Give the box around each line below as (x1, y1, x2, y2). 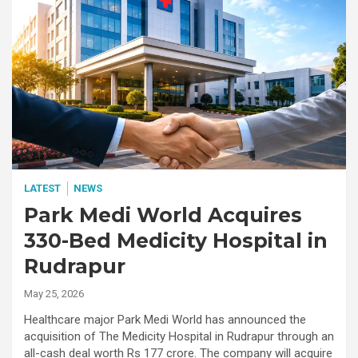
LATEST (24, 181, 61, 194)
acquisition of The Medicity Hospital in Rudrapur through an (24, 328, 334, 344)
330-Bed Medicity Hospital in (24, 228, 328, 253)
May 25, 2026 (24, 287, 84, 300)
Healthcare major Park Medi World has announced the (24, 312, 306, 327)
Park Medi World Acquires (24, 202, 302, 227)
